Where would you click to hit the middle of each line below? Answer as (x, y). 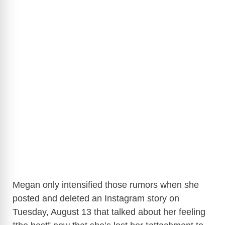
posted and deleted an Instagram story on (96, 199)
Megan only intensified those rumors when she (106, 185)
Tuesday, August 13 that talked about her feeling (109, 212)
